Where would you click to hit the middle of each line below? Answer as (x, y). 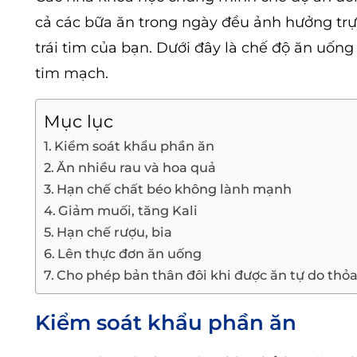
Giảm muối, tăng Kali (128, 210)
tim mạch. (72, 73)
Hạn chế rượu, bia (115, 231)
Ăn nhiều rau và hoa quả (137, 167)
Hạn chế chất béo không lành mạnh (175, 188)
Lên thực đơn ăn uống (130, 253)
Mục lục (78, 121)
